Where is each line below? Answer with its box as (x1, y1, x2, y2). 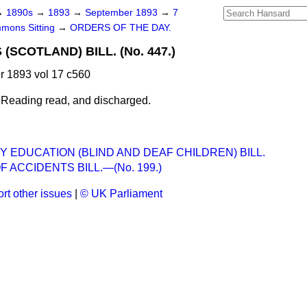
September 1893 (85, 8, 160, 18)
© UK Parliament (80, 188, 162, 199)
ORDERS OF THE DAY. (70, 23, 171, 33)
